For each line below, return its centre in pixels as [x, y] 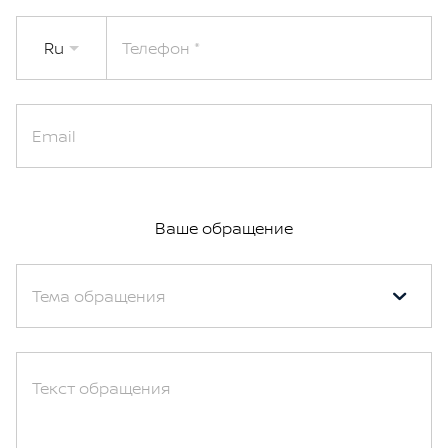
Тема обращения [98, 296]
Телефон [156, 48]
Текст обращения [101, 388]
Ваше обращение [224, 228]
